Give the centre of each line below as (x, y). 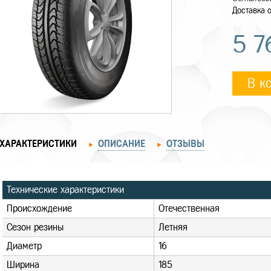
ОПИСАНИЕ (122, 144)
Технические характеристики (65, 190)
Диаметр (24, 246)
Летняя (173, 227)
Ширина (23, 265)
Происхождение (39, 208)
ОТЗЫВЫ (185, 144)
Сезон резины (35, 227)
